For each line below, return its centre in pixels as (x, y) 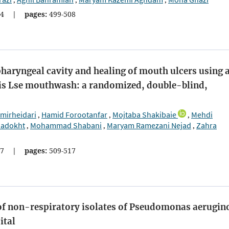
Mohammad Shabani (66, 125)
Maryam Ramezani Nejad (149, 125)
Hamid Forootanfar (74, 114)
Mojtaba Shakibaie (144, 114)
